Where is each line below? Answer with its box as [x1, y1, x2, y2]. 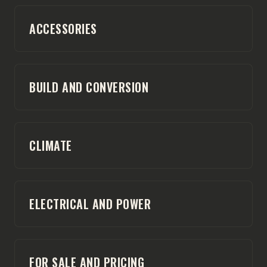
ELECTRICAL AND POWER [29, 194, 151, 213]
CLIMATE [29, 136, 72, 154]
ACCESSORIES [29, 19, 97, 38]
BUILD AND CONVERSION [29, 77, 148, 96]
